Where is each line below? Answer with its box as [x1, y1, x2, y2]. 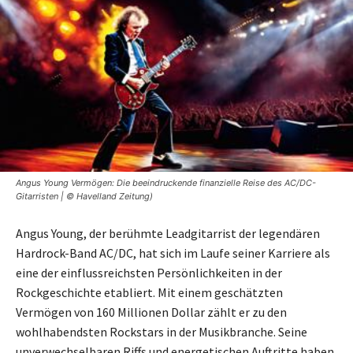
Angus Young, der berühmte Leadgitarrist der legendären [16, 225, 320, 242]
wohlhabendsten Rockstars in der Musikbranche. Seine [16, 324, 307, 340]
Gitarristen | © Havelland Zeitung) [16, 191, 153, 203]
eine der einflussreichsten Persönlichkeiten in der [16, 265, 282, 281]
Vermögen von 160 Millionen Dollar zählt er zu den [16, 304, 287, 321]
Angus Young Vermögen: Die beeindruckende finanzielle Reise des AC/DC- [16, 177, 316, 189]
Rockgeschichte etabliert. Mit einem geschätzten [16, 284, 283, 301]
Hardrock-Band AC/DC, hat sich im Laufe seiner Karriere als [16, 245, 330, 262]
